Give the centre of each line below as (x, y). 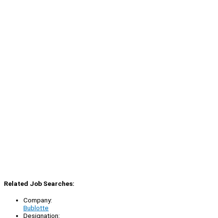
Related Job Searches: (39, 183)
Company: (38, 200)
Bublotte (36, 208)
